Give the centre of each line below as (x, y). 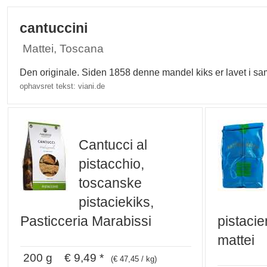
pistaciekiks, (117, 202)
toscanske (111, 183)
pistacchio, (112, 164)
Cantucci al (113, 145)
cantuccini (54, 29)
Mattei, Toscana (63, 49)
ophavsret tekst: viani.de (63, 86)
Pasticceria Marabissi (86, 221)
